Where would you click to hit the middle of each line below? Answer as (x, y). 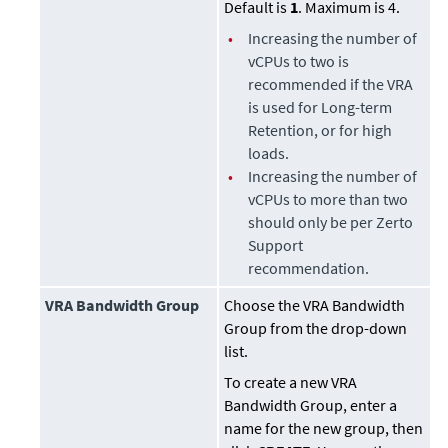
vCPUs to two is (299, 61)
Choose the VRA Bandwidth (315, 305)
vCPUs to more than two (328, 199)
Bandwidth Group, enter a (311, 405)
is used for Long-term (320, 107)
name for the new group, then (324, 428)
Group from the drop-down (316, 328)
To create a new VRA (291, 382)
